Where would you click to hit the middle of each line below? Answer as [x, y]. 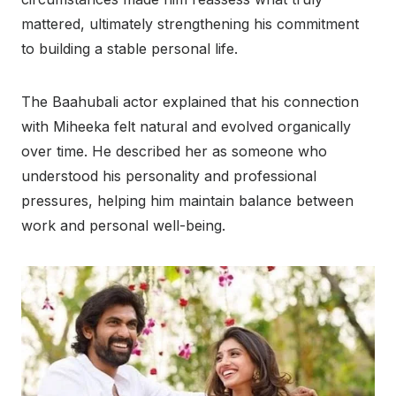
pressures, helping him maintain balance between [187, 201]
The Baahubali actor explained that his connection [190, 102]
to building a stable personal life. [129, 49]
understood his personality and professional [169, 176]
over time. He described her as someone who [174, 152]
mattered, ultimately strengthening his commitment [190, 24]
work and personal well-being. [123, 226]
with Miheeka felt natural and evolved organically [186, 127]
